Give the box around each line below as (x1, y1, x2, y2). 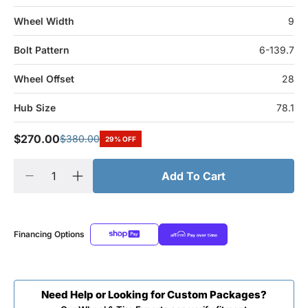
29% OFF (105, 135, 136, 144)
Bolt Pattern (14, 43, 69, 56)
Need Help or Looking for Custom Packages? (41, 287, 267, 301)
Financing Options (14, 228, 85, 239)
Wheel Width (14, 14, 74, 27)
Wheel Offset (14, 72, 74, 85)
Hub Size (14, 101, 56, 113)
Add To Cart (162, 168, 225, 183)
